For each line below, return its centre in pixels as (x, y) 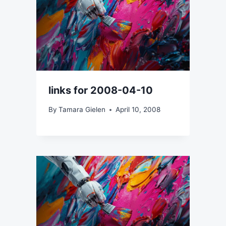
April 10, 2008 (138, 110)
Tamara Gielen (82, 110)
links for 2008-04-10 (101, 90)
